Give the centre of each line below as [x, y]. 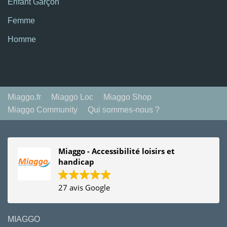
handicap [76, 162]
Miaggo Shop [127, 97]
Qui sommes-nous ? [124, 110]
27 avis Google [84, 188]
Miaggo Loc [72, 97]
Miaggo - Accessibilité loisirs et [117, 151]
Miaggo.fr [24, 97]
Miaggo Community [43, 110]
